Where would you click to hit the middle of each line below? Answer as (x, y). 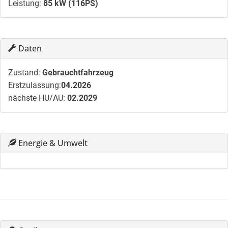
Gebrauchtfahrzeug (78, 73)
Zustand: (24, 73)
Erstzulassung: (35, 85)
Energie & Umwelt (52, 143)
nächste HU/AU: (37, 98)
